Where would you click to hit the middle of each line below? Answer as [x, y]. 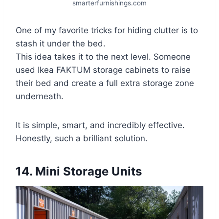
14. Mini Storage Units [79, 171]
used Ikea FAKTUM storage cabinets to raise [103, 70]
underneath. [40, 96]
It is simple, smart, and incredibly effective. [100, 125]
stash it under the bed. [61, 43]
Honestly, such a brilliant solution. [82, 138]
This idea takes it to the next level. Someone [103, 56]
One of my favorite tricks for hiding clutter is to [107, 30]
